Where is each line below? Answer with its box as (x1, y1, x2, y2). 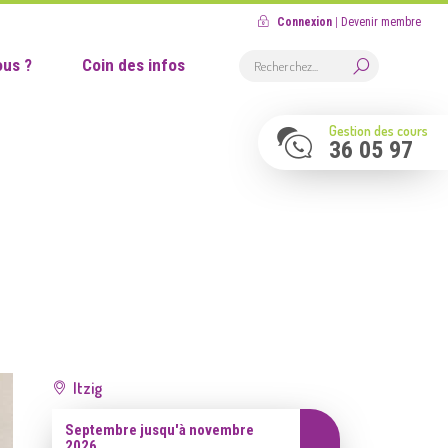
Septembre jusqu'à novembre (65, 421, 254, 439)
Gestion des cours (329, 122, 428, 139)
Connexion (277, 15, 333, 29)
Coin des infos (82, 55, 185, 75)
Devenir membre (341, 15, 422, 29)
